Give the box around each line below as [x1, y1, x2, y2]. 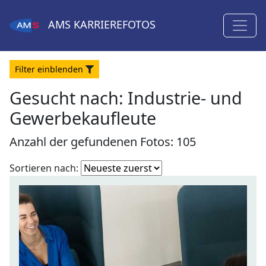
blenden [50, 64, 83, 75]
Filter [15, 64, 37, 75]
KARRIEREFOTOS [71, 17, 156, 32]
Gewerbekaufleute [9, 106, 156, 129]
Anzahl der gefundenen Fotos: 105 [9, 134, 196, 150]
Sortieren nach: [9, 161, 78, 175]
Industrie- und [128, 86, 242, 109]
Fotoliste [161, 160, 200, 173]
